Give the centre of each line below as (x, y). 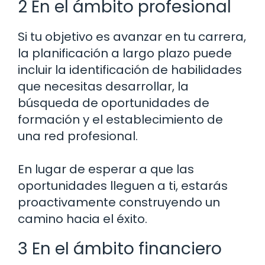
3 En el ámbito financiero (120, 249)
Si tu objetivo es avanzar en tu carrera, (132, 37)
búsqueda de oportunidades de (114, 103)
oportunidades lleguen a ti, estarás (123, 186)
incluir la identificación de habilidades (130, 70)
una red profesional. (78, 136)
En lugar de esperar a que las (106, 169)
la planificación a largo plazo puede (125, 54)
